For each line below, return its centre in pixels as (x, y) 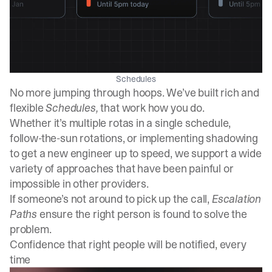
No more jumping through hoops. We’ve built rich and (134, 92)
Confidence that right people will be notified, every (128, 244)
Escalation (236, 199)
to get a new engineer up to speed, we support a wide (136, 153)
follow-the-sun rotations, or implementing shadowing (134, 138)
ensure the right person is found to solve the (142, 214)
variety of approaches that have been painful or (122, 168)
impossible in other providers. (79, 183)
